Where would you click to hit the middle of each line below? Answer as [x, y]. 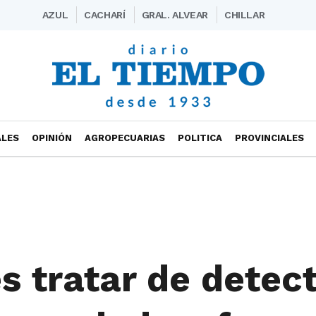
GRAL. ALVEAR [175, 15]
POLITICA [200, 138]
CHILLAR [244, 15]
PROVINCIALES [269, 138]
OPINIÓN [52, 138]
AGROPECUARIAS [125, 138]
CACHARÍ [105, 15]
